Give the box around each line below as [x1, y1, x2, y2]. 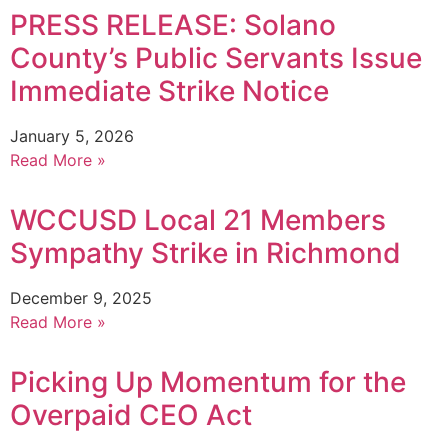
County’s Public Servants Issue [10, 40, 422, 75]
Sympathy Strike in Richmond [10, 235, 401, 270]
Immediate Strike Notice [10, 73, 329, 108]
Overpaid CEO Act [10, 397, 252, 432]
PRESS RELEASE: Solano [10, 7, 336, 42]
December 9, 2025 [10, 287, 152, 308]
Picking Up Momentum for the [10, 364, 406, 399]
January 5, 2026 [10, 125, 134, 146]
